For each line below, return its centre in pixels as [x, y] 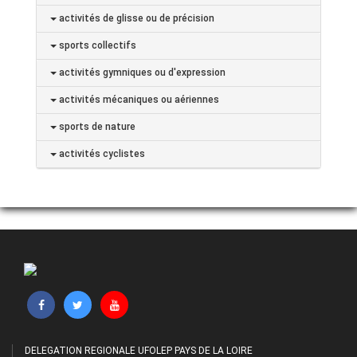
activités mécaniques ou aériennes [138, 99]
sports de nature [96, 126]
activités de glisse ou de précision [135, 18]
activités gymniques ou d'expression [141, 72]
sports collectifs [96, 45]
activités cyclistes [101, 153]
